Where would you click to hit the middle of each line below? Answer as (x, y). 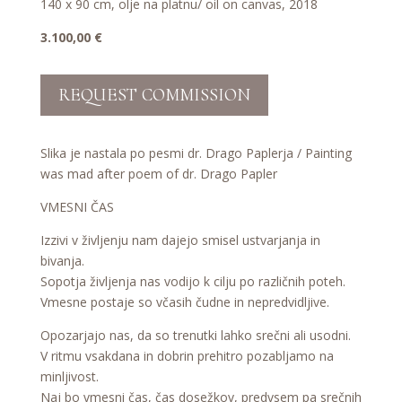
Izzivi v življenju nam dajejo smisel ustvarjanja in (180, 240)
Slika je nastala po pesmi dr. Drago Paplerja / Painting (196, 153)
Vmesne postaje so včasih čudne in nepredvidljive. (184, 301)
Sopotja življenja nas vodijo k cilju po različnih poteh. (192, 281)
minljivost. (69, 376)
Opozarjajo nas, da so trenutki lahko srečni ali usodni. (195, 335)
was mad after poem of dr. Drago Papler (158, 173)
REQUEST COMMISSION (154, 95)
